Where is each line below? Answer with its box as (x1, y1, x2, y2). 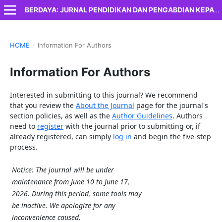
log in (112, 131, 132, 141)
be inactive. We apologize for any (11, 200, 115, 210)
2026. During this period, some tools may (11, 188, 142, 198)
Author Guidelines (111, 111, 172, 120)
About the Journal (75, 100, 134, 110)
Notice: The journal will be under (11, 165, 114, 174)
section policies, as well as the (9, 111, 112, 120)
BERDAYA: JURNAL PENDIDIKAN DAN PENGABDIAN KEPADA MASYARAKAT (214, 6, 220, 14)
